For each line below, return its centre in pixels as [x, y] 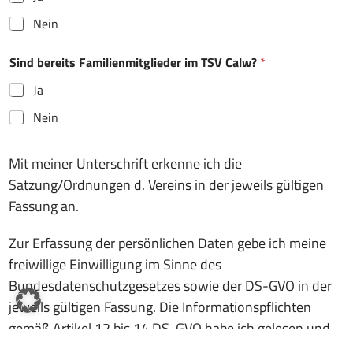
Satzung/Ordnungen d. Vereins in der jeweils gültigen [166, 184]
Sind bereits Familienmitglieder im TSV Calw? [135, 62]
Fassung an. [44, 206]
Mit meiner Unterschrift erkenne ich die [125, 163]
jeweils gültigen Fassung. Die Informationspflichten [160, 307]
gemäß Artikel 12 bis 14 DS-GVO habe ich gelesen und [169, 328]
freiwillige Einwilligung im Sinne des [115, 264]
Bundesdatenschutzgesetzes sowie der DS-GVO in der [170, 285]
